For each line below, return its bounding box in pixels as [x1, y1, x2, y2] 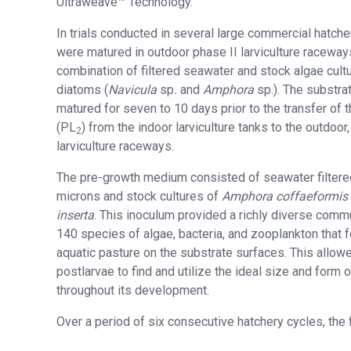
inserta [56, 208, 94, 223]
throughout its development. [56, 283, 209, 299]
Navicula [108, 82, 160, 98]
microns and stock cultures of [56, 189, 222, 204]
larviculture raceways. [56, 139, 174, 154]
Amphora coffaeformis [222, 189, 348, 204]
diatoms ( [56, 82, 108, 98]
